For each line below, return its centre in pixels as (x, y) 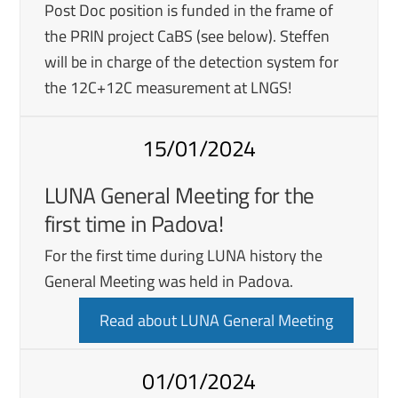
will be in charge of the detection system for (191, 61)
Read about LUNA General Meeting (217, 320)
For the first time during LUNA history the (183, 255)
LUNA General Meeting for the (179, 195)
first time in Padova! (136, 223)
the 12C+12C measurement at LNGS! (169, 87)
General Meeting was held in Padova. (170, 281)
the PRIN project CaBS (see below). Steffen (187, 36)
